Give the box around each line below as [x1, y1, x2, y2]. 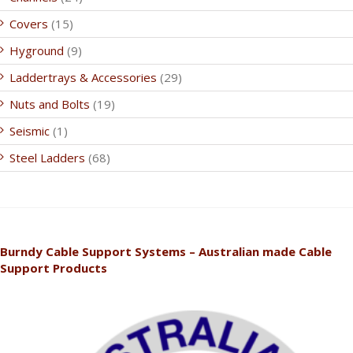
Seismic [9, 123, 50, 139]
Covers [9, 16, 48, 32]
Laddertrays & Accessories [9, 69, 157, 85]
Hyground [9, 43, 64, 58]
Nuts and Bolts [9, 96, 90, 112]
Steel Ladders [9, 150, 85, 165]
